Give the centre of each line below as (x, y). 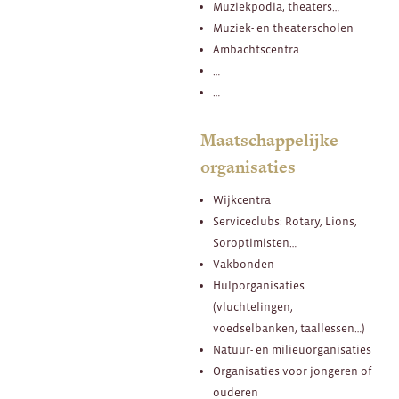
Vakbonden (243, 264)
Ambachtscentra (256, 50)
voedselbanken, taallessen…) (289, 328)
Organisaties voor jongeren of (292, 370)
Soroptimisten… (254, 242)
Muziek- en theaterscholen (283, 28)
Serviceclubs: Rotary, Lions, (285, 221)
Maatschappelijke (270, 140)
